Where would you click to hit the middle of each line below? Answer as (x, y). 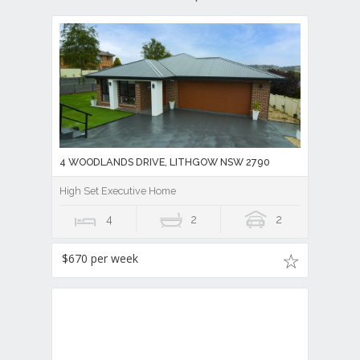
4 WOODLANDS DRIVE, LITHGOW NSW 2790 (165, 162)
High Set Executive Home (118, 190)
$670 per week (100, 258)
